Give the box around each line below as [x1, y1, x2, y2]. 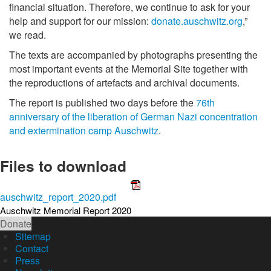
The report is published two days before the [9, 96, 196, 109]
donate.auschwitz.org [151, 14, 243, 28]
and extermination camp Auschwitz [9, 123, 158, 137]
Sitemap [15, 229, 51, 243]
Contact [15, 241, 48, 255]
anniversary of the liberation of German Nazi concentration [9, 109, 258, 123]
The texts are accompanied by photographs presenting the [9, 48, 258, 62]
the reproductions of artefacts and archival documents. [9, 76, 240, 90]
